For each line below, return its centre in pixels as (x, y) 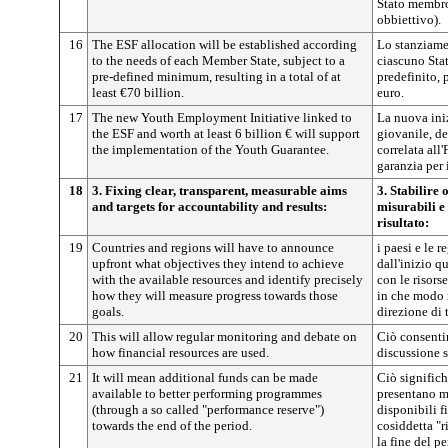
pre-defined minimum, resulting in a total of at (216, 76)
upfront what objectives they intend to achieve (218, 263)
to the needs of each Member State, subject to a (218, 60)
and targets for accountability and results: (209, 206)
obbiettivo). (409, 19)
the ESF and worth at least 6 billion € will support (226, 133)
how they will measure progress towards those (215, 295)
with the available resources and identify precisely (227, 279)
